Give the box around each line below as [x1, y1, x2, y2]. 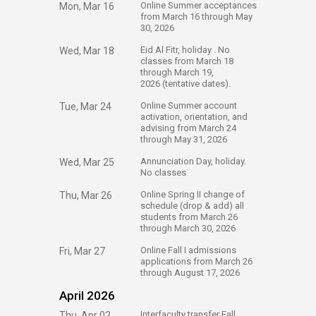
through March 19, [140, 67, 214, 78]
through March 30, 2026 [140, 223, 238, 233]
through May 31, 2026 [140, 134, 229, 145]
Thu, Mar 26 [59, 190, 112, 201]
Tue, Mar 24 [59, 101, 111, 112]
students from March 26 [140, 212, 238, 222]
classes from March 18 [140, 56, 233, 66]
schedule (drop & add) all [140, 200, 244, 211]
